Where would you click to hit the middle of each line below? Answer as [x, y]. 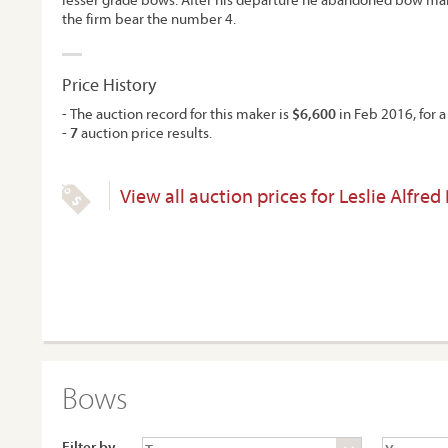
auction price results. [145, 132]
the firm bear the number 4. [149, 18]
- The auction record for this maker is [177, 113]
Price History [109, 84]
